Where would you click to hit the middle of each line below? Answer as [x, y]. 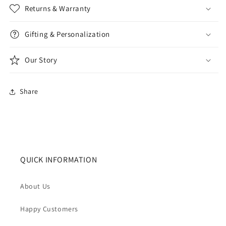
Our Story [41, 60]
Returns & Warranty [58, 8]
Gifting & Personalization [67, 34]
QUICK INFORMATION [59, 160]
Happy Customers [49, 209]
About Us [35, 186]
